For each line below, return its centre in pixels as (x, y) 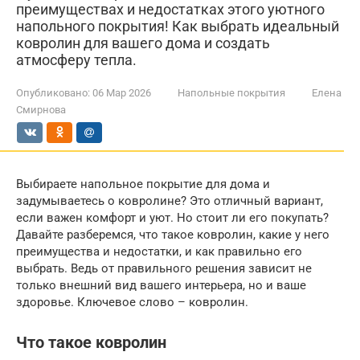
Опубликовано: (53, 93)
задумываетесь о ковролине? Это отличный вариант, (170, 201)
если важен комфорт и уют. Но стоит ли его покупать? (172, 218)
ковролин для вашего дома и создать (143, 43)
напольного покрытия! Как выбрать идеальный (178, 26)
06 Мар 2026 (122, 93)
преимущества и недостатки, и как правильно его (159, 252)
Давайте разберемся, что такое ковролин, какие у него (173, 235)
